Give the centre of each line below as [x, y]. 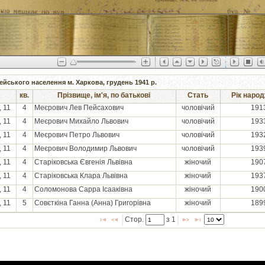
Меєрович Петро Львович [77, 135]
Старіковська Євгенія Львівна [83, 162]
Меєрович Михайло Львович [81, 122]
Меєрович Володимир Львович [85, 149]
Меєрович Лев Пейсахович [79, 108]
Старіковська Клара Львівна [81, 176]
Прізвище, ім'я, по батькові [104, 96]
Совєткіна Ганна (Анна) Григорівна [92, 203]
